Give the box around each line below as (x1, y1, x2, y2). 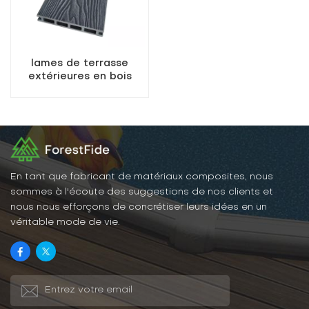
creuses (59, 110, 101, 121)
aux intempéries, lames (18, 97, 141, 108)
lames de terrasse (31, 58, 128, 68)
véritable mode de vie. (10, 218, 120, 228)
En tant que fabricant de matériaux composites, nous (10, 172, 273, 182)
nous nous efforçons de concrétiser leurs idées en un (10, 203, 267, 212)
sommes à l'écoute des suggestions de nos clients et (10, 188, 273, 197)
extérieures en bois (28, 71, 132, 81)
